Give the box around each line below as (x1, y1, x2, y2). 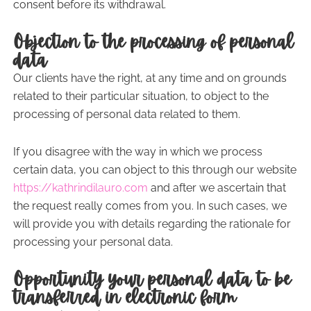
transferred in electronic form (12, 287, 236, 308)
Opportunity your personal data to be (12, 269, 291, 290)
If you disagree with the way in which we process (12, 145, 262, 158)
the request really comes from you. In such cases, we (12, 199, 287, 212)
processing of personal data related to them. (12, 108, 240, 121)
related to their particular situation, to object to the (12, 90, 269, 103)
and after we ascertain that (147, 181, 286, 194)
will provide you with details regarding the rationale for (12, 217, 291, 230)
